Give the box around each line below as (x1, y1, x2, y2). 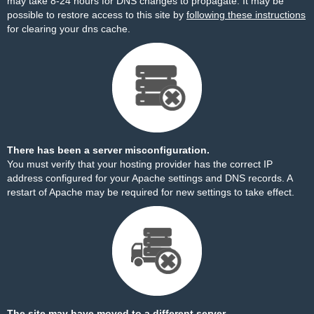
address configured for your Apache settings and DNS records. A (7, 172, 292, 184)
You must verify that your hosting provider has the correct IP (7, 158, 273, 170)
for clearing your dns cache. (7, 23, 130, 34)
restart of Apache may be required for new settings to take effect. (7, 186, 294, 198)
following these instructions (186, 9, 306, 20)
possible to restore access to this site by (7, 9, 186, 20)
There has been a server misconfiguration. (7, 144, 210, 156)
